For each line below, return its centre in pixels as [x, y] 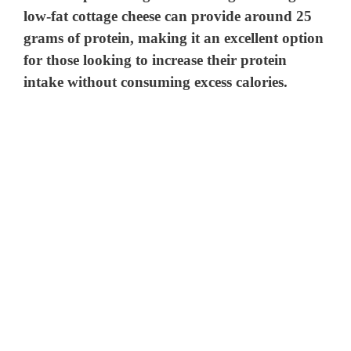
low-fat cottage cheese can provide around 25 [168, 16]
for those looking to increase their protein [156, 60]
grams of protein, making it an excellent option [174, 38]
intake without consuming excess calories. [156, 82]
